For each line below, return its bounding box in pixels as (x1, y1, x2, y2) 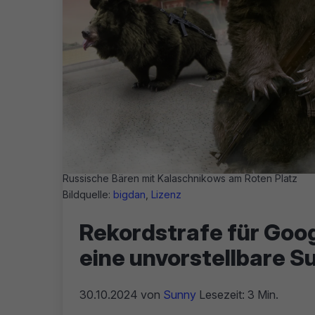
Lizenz (151, 188, 181, 200)
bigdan (113, 188, 146, 200)
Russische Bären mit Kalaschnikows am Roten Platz (63, 172, 297, 184)
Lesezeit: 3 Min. (196, 287, 278, 302)
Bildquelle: (63, 188, 113, 200)
